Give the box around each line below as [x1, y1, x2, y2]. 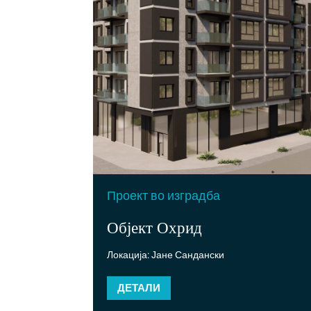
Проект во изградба [107, 188, 221, 203]
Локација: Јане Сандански [107, 249, 225, 261]
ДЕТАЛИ [117, 281, 161, 294]
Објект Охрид [107, 217, 203, 238]
